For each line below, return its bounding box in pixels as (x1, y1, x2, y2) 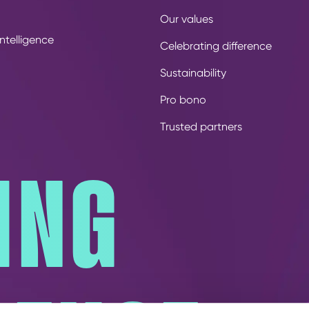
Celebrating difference (160, 39, 272, 53)
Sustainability (160, 66, 226, 80)
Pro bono (160, 93, 206, 107)
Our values (160, 12, 213, 26)
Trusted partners (160, 120, 242, 134)
